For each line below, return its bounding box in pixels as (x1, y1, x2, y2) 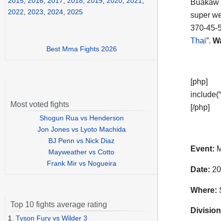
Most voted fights (10, 100, 69, 109)
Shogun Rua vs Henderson (39, 114, 124, 122)
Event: (190, 144, 215, 153)
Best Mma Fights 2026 (46, 45, 117, 53)
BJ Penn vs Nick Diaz (48, 137, 114, 145)
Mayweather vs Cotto (48, 148, 114, 156)
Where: (190, 185, 217, 194)
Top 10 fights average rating (10, 200, 107, 209)
